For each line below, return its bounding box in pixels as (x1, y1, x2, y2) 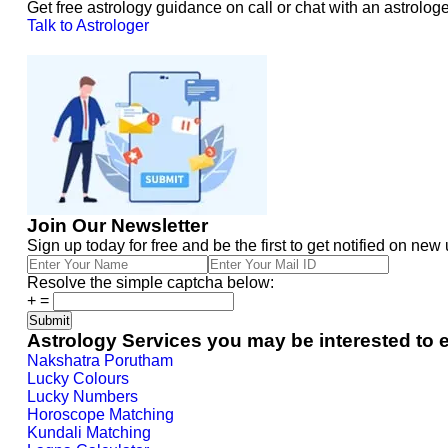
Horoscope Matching (27, 406, 174, 423)
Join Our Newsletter (27, 215, 208, 236)
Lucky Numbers (27, 388, 138, 405)
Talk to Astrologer (27, 17, 149, 34)
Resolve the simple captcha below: (27, 274, 274, 291)
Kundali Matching (27, 424, 151, 441)
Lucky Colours (27, 370, 129, 387)
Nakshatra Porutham (27, 352, 173, 369)
